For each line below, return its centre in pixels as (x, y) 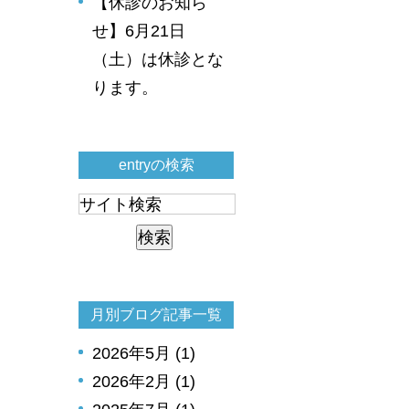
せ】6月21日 (139, 31)
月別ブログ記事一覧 (156, 314)
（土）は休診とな (158, 59)
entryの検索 (156, 164)
